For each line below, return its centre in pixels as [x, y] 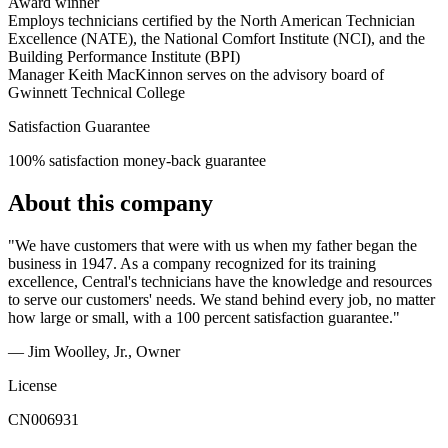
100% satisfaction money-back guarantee [137, 161]
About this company [110, 203]
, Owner [154, 352]
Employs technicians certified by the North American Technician [211, 21]
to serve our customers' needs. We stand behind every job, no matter [221, 300]
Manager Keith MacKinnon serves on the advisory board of [196, 75]
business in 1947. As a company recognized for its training [192, 264]
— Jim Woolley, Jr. [68, 352]
